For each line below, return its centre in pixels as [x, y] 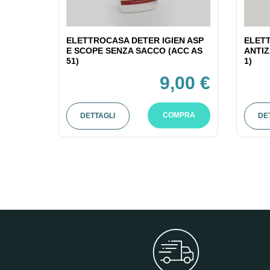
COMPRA [179, 115]
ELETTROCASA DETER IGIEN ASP [135, 40]
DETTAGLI [98, 115]
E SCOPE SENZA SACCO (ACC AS [135, 50]
